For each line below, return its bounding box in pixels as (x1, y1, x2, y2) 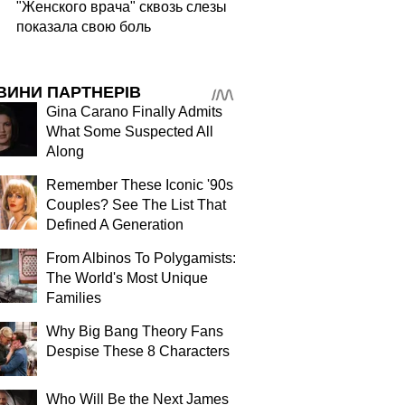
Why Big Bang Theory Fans (46, 324, 223, 339)
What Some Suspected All (46, 124, 213, 139)
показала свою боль (16, 19, 151, 34)
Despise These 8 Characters (46, 344, 230, 359)
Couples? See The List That (46, 197, 226, 212)
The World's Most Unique (46, 270, 208, 286)
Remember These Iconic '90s (46, 177, 233, 193)
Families (46, 290, 101, 306)
